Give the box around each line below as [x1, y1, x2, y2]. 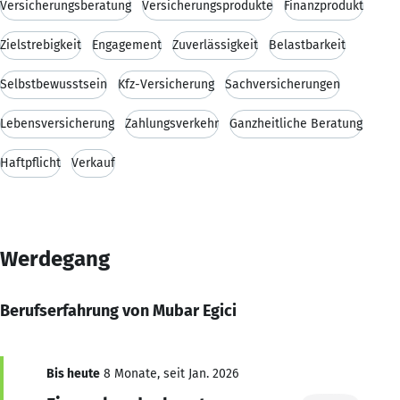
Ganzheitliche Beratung [229, 115, 362, 131]
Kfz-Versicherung [118, 76, 214, 92]
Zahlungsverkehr [125, 115, 219, 131]
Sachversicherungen [225, 76, 340, 92]
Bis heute [46, 365, 100, 381]
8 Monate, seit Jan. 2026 [100, 365, 238, 381]
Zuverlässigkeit [172, 37, 258, 53]
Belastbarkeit [269, 37, 346, 53]
